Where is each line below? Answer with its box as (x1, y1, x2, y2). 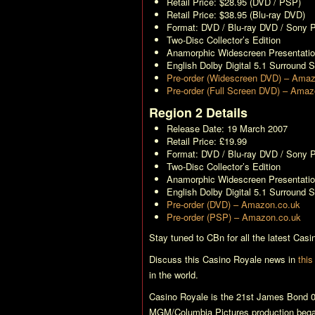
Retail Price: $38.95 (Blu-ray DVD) (167, 8, 305, 21)
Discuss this (149, 252, 202, 266)
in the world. (149, 268, 198, 281)
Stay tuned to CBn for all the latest (149, 231, 293, 244)
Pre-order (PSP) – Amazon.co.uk (167, 210, 301, 224)
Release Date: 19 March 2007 (167, 122, 288, 135)
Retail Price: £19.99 (167, 134, 247, 148)
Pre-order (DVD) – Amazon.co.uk (167, 198, 300, 211)
